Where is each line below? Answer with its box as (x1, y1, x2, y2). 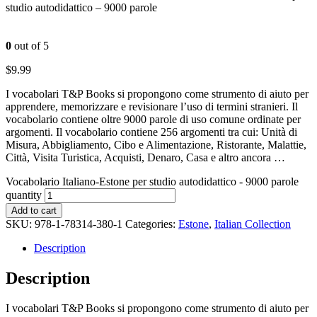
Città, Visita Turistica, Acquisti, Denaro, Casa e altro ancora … (6, 151, 285, 163)
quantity (6, 188, 42, 201)
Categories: (125, 217, 178, 230)
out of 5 (11, 39, 49, 52)
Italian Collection (214, 217, 291, 230)
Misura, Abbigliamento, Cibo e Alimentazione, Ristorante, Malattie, (6, 138, 306, 151)
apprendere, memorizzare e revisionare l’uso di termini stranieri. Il (6, 100, 298, 113)
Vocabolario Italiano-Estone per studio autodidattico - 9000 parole (6, 175, 299, 188)
